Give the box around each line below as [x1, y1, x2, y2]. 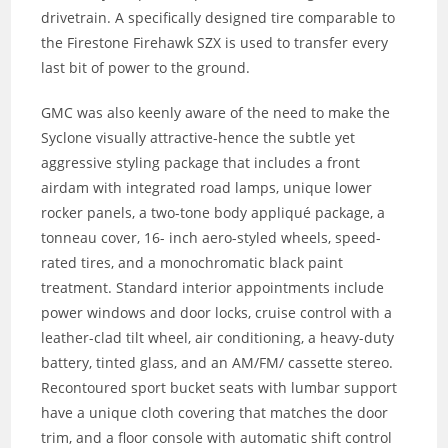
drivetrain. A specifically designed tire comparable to [41, 8, 396, 28]
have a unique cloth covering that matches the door [41, 403, 389, 423]
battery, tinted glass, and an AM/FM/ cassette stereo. [41, 353, 394, 373]
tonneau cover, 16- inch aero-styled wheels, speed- [41, 228, 382, 248]
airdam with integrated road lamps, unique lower [41, 178, 373, 198]
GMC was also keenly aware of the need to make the [41, 103, 391, 123]
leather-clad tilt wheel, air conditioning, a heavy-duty [41, 328, 395, 348]
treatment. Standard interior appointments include [41, 278, 385, 298]
